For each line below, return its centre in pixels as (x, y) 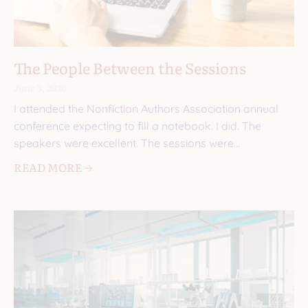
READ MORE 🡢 (53, 167)
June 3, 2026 (40, 87)
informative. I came (62, 160)
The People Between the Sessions (130, 67)
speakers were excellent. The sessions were (124, 143)
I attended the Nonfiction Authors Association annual (146, 108)
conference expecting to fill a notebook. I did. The (137, 125)
